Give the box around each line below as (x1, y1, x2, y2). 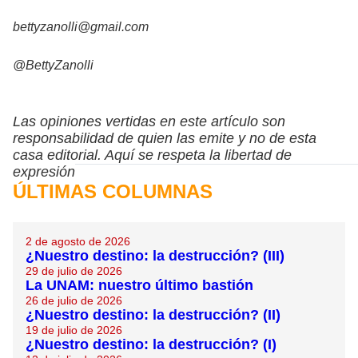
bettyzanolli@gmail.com (13, 20, 149, 34)
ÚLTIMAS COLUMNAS (13, 181, 213, 203)
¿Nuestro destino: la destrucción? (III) (26, 248, 284, 265)
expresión (13, 164, 75, 181)
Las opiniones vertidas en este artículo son (13, 113, 285, 130)
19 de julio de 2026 (26, 324, 122, 337)
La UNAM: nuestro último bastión (26, 277, 253, 294)
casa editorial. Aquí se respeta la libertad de (13, 147, 292, 164)
